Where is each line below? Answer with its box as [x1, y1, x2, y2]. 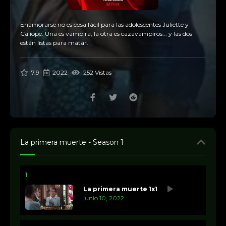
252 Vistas [81, 69, 111, 76]
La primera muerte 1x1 [83, 185, 157, 193]
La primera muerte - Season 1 [20, 138, 124, 147]
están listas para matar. [20, 39, 88, 46]
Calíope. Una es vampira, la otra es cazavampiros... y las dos [20, 30, 192, 37]
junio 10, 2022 [83, 194, 124, 202]
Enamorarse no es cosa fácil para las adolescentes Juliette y [20, 21, 189, 28]
